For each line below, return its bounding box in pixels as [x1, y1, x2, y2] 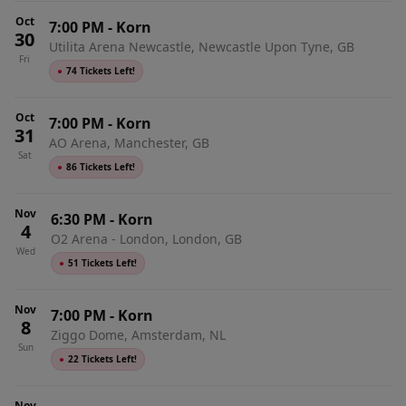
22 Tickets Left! [68, 353, 137, 365]
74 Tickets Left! [66, 64, 135, 77]
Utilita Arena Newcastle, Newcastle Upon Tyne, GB [49, 38, 354, 55]
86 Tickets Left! [66, 160, 135, 173]
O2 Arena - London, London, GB [51, 230, 242, 247]
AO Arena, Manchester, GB [49, 134, 209, 151]
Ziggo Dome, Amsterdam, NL [51, 326, 226, 343]
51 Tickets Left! [68, 256, 137, 269]
